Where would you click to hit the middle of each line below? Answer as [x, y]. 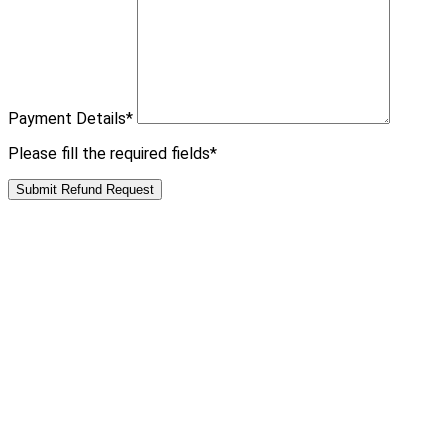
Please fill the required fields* [112, 154]
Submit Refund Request [85, 190]
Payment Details [67, 119]
